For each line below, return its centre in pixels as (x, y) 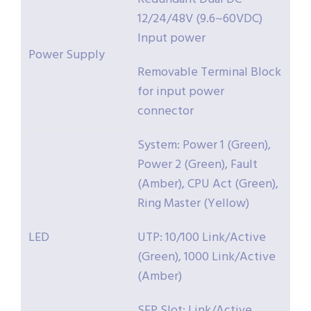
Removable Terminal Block (209, 73)
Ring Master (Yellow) (193, 204)
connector (166, 112)
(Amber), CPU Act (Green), (208, 185)
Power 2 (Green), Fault (197, 165)
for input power (181, 92)
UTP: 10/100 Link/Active (202, 238)
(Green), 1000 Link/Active (207, 258)
